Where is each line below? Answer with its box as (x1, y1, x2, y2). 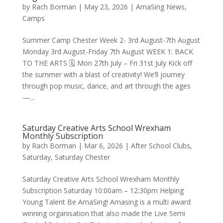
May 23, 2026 (84, 2, 128, 11)
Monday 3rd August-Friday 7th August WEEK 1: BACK (22, 47, 193, 56)
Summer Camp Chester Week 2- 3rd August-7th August (22, 35, 200, 45)
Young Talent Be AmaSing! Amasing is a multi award (22, 197, 191, 207)
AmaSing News (135, 2, 185, 11)
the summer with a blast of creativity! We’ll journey (22, 70, 185, 79)
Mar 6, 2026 (84, 141, 123, 150)
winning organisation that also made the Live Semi (22, 209, 185, 218)
